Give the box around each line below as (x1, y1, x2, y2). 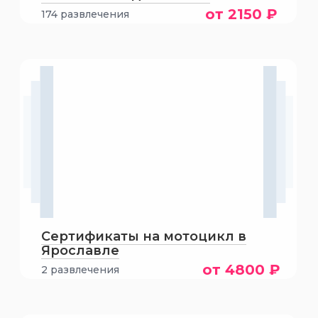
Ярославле (41, 243, 120, 258)
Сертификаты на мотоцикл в (41, 229, 247, 244)
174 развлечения (41, 8, 130, 21)
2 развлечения (41, 263, 120, 276)
